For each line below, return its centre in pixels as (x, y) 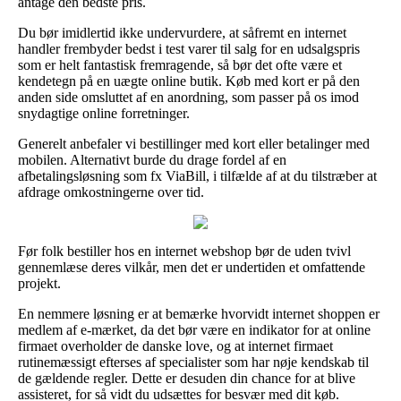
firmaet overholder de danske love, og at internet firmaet (175, 346)
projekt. (39, 283)
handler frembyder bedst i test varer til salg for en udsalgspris (189, 48)
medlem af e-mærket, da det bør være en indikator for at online (194, 329)
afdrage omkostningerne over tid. (111, 192)
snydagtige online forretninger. (104, 113)
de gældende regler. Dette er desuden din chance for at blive (187, 378)
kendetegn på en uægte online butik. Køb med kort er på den (189, 81)
